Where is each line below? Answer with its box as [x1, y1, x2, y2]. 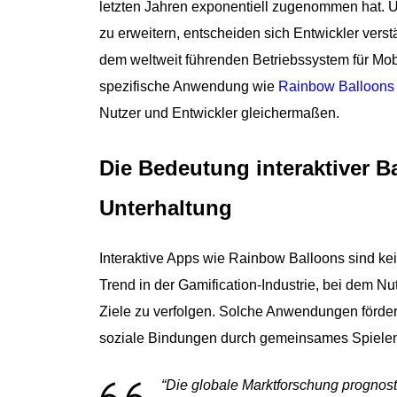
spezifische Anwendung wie [99, 79, 278, 94]
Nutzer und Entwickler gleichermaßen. [99, 105, 339, 121]
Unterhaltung [99, 196, 232, 220]
